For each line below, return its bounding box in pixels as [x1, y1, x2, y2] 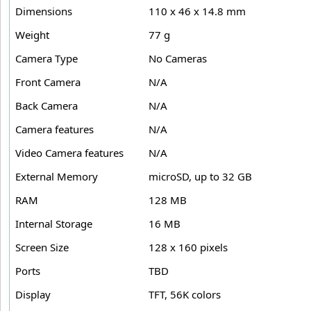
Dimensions [15, 4, 72, 19]
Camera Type [15, 51, 78, 66]
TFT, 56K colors [149, 287, 221, 302]
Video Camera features [15, 146, 124, 160]
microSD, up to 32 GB [149, 169, 252, 184]
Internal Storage [15, 217, 92, 231]
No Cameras [149, 51, 207, 66]
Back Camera [15, 99, 78, 113]
